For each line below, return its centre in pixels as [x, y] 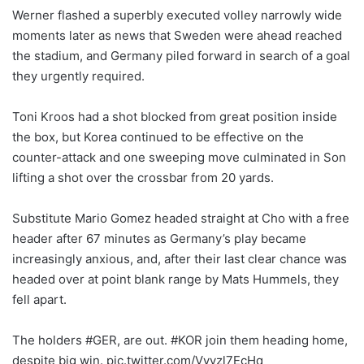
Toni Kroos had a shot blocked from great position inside [175, 116]
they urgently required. [78, 76]
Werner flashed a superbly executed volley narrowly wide [177, 15]
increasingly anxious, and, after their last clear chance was [180, 258]
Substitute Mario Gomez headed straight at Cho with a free [181, 218]
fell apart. [39, 299]
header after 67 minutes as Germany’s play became [159, 238]
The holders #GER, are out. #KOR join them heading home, [180, 340]
